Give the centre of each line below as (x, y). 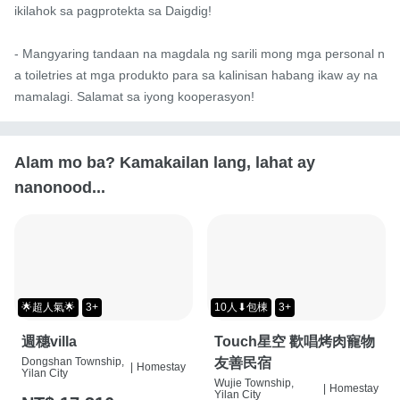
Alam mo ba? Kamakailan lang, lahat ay (165, 163)
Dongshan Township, (73, 361)
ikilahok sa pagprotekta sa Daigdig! (113, 11)
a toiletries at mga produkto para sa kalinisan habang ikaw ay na (196, 75)
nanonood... (60, 188)
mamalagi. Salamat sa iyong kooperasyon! (134, 97)
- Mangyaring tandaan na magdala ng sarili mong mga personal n (200, 54)
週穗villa (49, 341)
